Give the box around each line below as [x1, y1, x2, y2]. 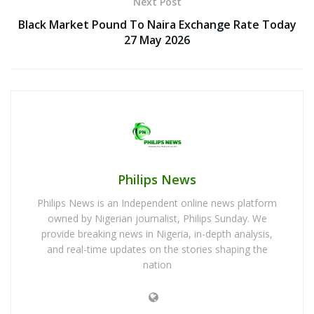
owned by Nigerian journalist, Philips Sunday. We [47, 211, 267, 225]
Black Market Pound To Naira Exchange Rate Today [18, 16, 296, 32]
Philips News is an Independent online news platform [37, 196, 277, 210]
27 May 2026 [124, 32, 190, 48]
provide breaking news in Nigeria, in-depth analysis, [41, 226, 273, 240]
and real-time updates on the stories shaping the [46, 242, 268, 256]
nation [142, 257, 172, 271]
